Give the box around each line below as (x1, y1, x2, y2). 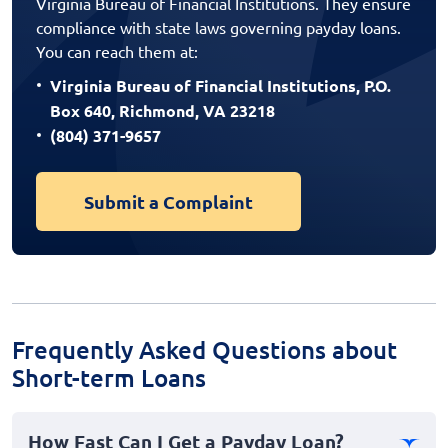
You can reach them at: (36, 41, 198, 62)
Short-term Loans (12, 362, 206, 394)
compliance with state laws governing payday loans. (36, 17, 401, 38)
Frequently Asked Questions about (12, 334, 397, 366)
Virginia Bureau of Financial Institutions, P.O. (50, 75, 391, 97)
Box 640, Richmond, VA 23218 (50, 100, 275, 122)
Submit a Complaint (84, 190, 253, 214)
